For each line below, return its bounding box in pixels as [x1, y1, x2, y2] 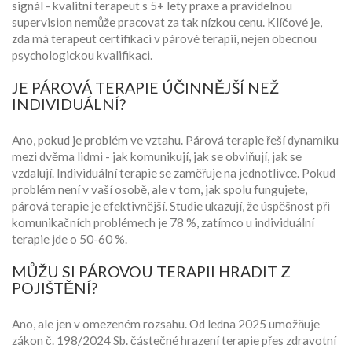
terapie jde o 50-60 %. [12, 232, 127, 247]
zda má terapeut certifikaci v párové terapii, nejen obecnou [12, 31, 317, 46]
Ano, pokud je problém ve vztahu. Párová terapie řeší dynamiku [12, 133, 339, 148]
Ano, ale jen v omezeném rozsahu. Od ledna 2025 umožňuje [12, 317, 320, 332]
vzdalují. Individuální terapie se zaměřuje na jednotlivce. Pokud [12, 166, 335, 181]
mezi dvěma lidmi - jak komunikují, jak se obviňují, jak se [12, 149, 302, 164]
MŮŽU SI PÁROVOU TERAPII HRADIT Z [12, 262, 291, 281]
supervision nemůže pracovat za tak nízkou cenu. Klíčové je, [12, 15, 322, 30]
